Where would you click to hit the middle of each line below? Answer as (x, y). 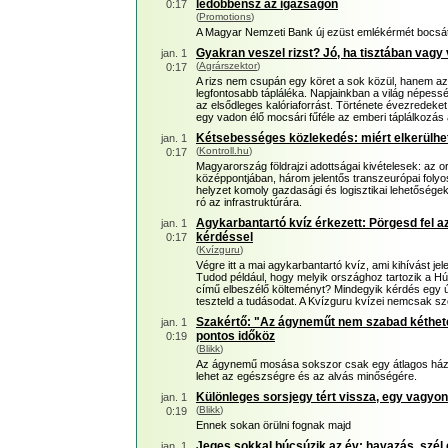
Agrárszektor (228, 65)
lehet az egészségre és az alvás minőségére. (306, 376)
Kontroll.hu (224, 150)
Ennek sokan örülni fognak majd (273, 425)
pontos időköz (235, 336)
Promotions (225, 16)
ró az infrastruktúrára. (249, 202)
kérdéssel (224, 237)
